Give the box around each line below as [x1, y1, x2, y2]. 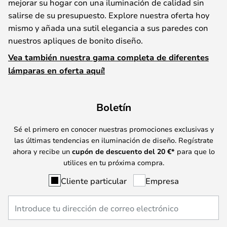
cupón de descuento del [71, 146, 157, 156]
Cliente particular [60, 175, 127, 186]
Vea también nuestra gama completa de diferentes [8, 51, 209, 63]
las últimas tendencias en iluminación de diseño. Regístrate [14, 135, 213, 145]
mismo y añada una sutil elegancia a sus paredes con [8, 22, 208, 33]
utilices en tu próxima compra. [63, 157, 164, 167]
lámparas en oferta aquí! [8, 64, 105, 76]
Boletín [96, 100, 131, 114]
